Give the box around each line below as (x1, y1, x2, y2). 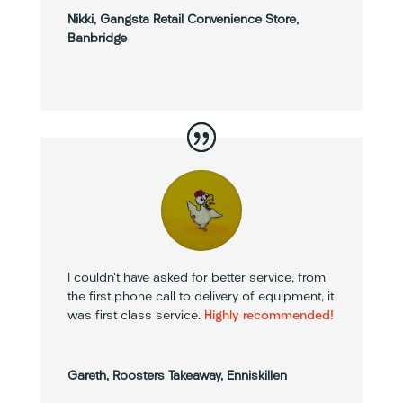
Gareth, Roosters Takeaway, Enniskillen (67, 369, 287, 383)
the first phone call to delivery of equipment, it (67, 290, 334, 304)
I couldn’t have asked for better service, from (67, 271, 326, 285)
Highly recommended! (200, 309, 334, 323)
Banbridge (67, 31, 127, 46)
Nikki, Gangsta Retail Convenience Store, (67, 13, 299, 27)
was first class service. (67, 309, 201, 323)
